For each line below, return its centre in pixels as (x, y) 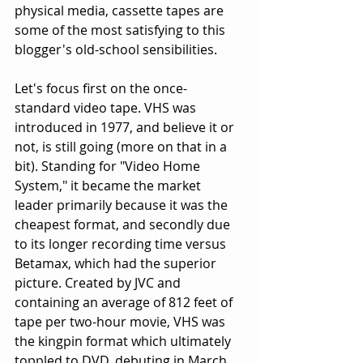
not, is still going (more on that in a (122, 147)
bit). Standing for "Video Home (109, 167)
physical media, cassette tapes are (121, 11)
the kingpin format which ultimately (124, 342)
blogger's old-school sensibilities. (116, 50)
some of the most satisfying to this (122, 30)
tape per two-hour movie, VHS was (122, 322)
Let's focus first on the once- (101, 89)
